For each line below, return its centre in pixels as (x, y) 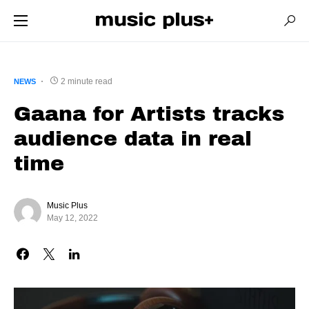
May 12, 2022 (72, 218)
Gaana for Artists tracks (149, 114)
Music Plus (67, 206)
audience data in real (133, 139)
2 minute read (87, 81)
